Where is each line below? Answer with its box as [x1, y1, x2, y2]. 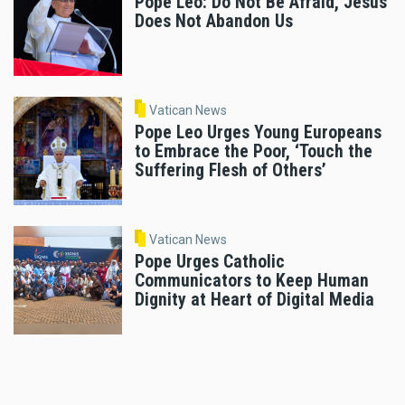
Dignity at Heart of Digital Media [135, 288, 374, 310]
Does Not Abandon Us [135, 11, 293, 33]
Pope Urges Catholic [135, 250, 285, 272]
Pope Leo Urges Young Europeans [135, 121, 381, 143]
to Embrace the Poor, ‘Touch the [135, 140, 372, 162]
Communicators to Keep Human [135, 269, 369, 291]
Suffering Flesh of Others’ [135, 159, 326, 181]
